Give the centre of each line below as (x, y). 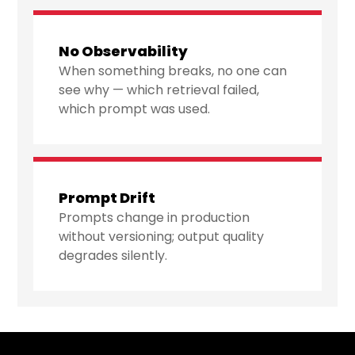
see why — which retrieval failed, (159, 90)
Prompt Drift (107, 198)
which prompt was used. (135, 109)
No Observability (124, 52)
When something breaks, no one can (173, 71)
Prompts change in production (155, 218)
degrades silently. (113, 256)
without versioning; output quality (162, 237)
